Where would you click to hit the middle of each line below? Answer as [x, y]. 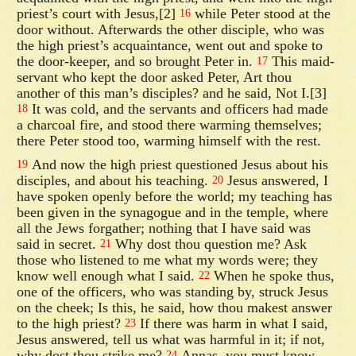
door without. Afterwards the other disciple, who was [171, 29]
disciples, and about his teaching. [115, 180]
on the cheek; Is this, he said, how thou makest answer [175, 307]
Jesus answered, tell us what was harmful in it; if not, [171, 339]
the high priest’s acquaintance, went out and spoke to [170, 45]
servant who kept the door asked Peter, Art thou [155, 77]
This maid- [302, 61]
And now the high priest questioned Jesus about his [178, 164]
